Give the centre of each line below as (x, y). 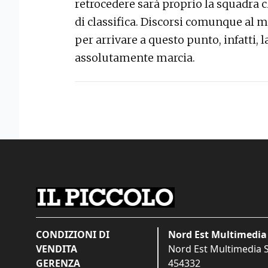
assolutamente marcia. (135, 58)
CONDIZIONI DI (73, 235)
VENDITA (57, 249)
